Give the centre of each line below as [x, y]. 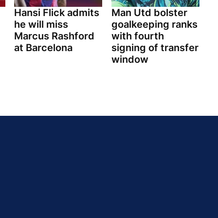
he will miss [41, 25]
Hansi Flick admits [57, 13]
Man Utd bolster [149, 13]
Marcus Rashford [54, 36]
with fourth [137, 36]
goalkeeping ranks [154, 25]
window [130, 60]
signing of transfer [155, 48]
